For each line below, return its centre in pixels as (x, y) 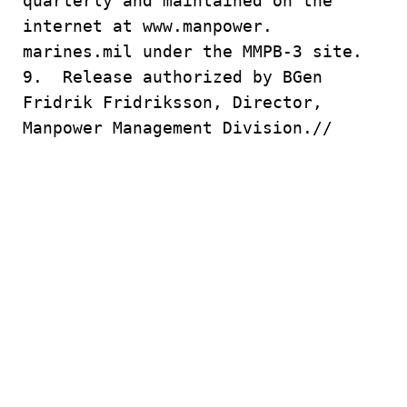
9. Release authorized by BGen (173, 77)
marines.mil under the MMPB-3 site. (193, 51)
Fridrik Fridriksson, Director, (173, 102)
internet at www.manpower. (148, 26)
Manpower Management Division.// (178, 128)
